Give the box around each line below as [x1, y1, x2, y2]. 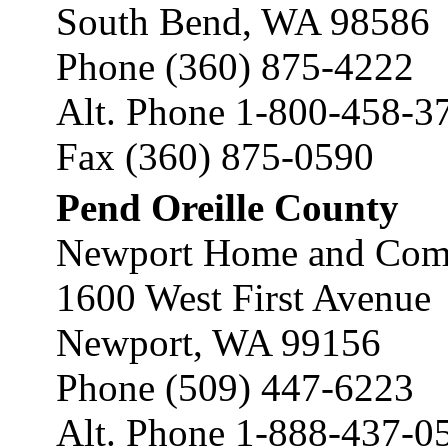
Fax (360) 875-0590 [56, 135, 374, 178]
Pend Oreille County [56, 186, 399, 229]
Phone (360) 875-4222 [56, 45, 414, 88]
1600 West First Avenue [56, 276, 431, 319]
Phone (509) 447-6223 [56, 366, 414, 409]
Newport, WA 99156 [56, 321, 381, 364]
